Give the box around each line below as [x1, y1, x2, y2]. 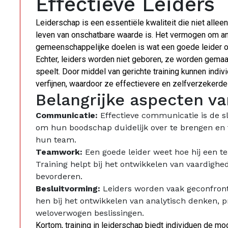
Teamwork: [36, 147, 82, 157]
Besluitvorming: [36, 184, 100, 194]
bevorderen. [36, 172, 82, 182]
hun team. [36, 135, 76, 145]
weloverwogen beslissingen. [36, 208, 144, 218]
